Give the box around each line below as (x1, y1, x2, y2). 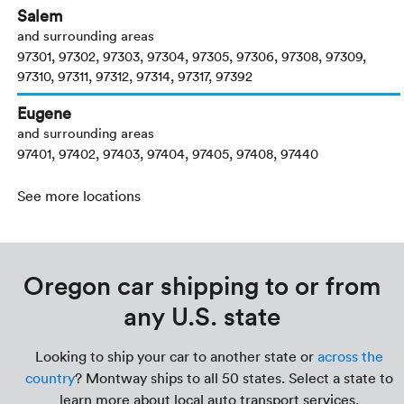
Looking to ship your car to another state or (34, 347, 317, 366)
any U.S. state (124, 298, 280, 334)
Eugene (17, 102, 72, 124)
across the (317, 347, 383, 366)
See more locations (17, 187, 142, 206)
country (24, 369, 75, 388)
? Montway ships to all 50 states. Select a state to (74, 369, 393, 388)
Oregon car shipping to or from (23, 268, 381, 303)
